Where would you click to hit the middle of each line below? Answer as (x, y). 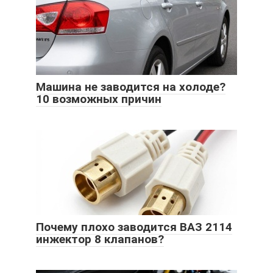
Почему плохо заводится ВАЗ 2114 (134, 227)
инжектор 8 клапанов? (100, 239)
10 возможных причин (99, 99)
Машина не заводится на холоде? (131, 87)
